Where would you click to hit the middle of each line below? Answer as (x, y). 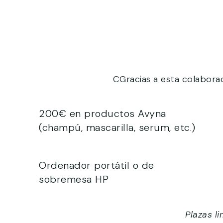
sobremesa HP (74, 179)
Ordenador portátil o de (97, 165)
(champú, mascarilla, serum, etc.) (117, 127)
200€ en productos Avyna (103, 113)
